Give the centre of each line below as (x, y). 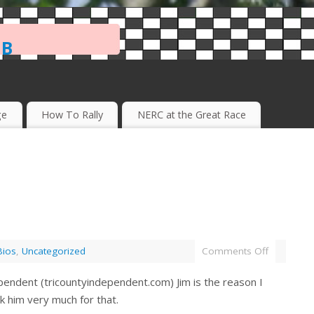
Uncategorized (54, 251)
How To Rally (72, 115)
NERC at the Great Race (191, 115)
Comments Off (235, 251)
